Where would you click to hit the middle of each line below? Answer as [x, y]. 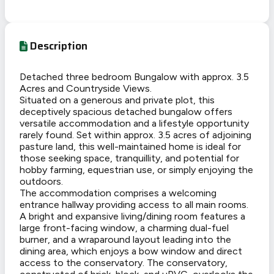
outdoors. [41, 182]
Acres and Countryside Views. [86, 89]
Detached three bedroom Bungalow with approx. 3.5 [134, 77]
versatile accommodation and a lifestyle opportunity [134, 124]
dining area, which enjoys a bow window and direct [131, 251]
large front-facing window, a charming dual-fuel [124, 228]
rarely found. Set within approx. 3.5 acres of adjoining [135, 135]
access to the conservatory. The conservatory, [124, 263]
